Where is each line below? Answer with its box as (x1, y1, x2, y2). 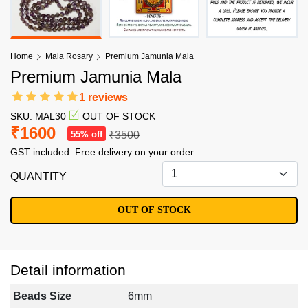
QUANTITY (10, 170, 67, 183)
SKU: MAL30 (10, 111, 66, 122)
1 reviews (79, 91, 128, 104)
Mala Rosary (45, 52, 93, 62)
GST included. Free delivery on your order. (10, 146, 196, 158)
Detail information (10, 262, 126, 278)
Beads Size (13, 290, 71, 302)
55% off (71, 129, 102, 140)
